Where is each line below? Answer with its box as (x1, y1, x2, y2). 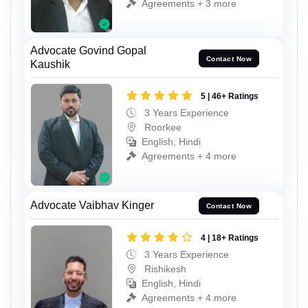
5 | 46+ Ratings (201, 91, 258, 102)
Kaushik (30, 58, 70, 71)
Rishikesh (142, 263, 186, 275)
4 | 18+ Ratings (201, 233, 258, 243)
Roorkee (142, 122, 181, 133)
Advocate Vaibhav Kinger (30, 199, 154, 211)
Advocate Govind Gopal (30, 45, 146, 57)
